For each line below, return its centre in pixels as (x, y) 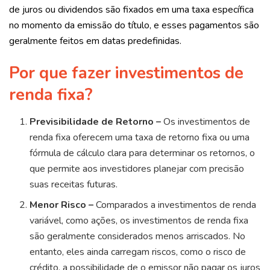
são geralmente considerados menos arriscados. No (138, 237)
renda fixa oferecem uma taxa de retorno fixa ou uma (140, 138)
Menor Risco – (62, 205)
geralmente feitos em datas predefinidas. (95, 41)
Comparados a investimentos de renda (175, 205)
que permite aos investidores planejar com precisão (137, 169)
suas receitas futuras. (74, 185)
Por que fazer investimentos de (126, 73)
